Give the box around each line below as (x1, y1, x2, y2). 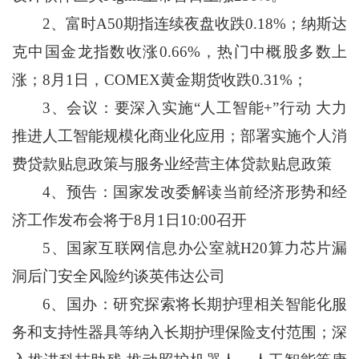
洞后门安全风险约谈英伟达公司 (11, 268, 225, 285)
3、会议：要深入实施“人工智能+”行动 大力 (11, 99, 348, 117)
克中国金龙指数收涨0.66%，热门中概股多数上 (11, 43, 348, 61)
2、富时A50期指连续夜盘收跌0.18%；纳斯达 (11, 15, 348, 33)
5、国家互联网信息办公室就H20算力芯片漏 (11, 240, 348, 257)
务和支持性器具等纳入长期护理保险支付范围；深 (11, 324, 348, 341)
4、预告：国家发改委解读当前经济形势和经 (11, 184, 348, 201)
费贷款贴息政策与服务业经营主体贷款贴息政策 (11, 155, 332, 173)
